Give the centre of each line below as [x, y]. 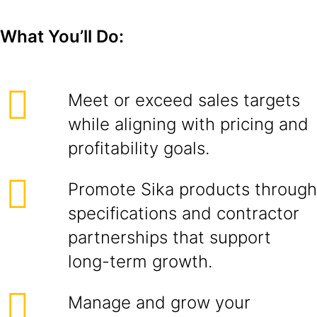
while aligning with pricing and [188, 124]
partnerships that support [169, 237]
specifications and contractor [184, 213]
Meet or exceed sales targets [184, 100]
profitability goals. [139, 148]
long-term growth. [140, 261]
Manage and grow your [159, 302]
